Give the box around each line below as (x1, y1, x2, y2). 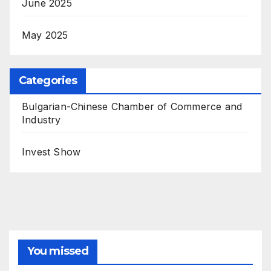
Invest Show (22, 146, 81, 158)
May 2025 (22, 28, 68, 41)
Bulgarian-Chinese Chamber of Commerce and (22, 100, 243, 113)
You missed (27, 244, 88, 258)
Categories (19, 74, 77, 88)
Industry (22, 114, 61, 126)
